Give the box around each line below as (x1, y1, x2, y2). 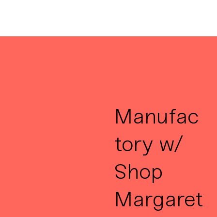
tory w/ (114, 131, 183, 157)
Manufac (114, 104, 199, 129)
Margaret (114, 186, 203, 212)
